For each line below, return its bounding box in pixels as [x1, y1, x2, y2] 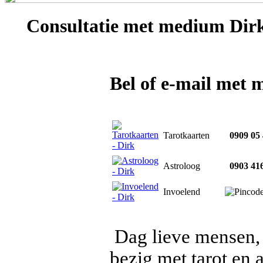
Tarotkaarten [163, 130, 210, 140]
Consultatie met [26, 15, 154, 37]
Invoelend [163, 187, 200, 197]
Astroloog [163, 161, 200, 171]
